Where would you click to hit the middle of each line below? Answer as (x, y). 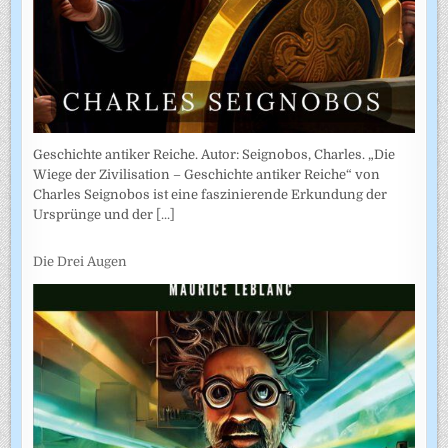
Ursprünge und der (95, 215)
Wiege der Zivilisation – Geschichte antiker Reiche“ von (207, 175)
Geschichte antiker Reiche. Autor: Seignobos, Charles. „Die (214, 155)
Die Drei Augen (80, 261)
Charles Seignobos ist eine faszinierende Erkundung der (210, 195)
